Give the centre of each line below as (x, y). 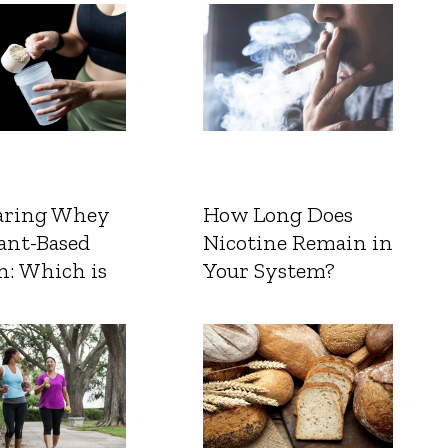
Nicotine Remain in (297, 243)
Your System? (268, 271)
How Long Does (277, 215)
